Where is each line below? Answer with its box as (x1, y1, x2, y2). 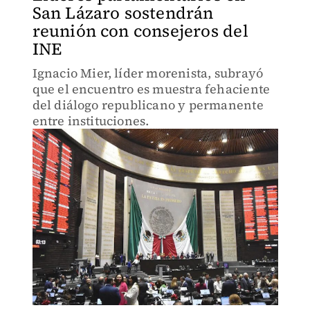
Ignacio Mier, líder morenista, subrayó (32, 64, 264, 82)
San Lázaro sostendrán (32, 1, 214, 24)
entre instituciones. (32, 112, 149, 129)
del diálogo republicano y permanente (32, 96, 264, 113)
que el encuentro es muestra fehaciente (32, 80, 271, 98)
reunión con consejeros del (32, 19, 248, 42)
